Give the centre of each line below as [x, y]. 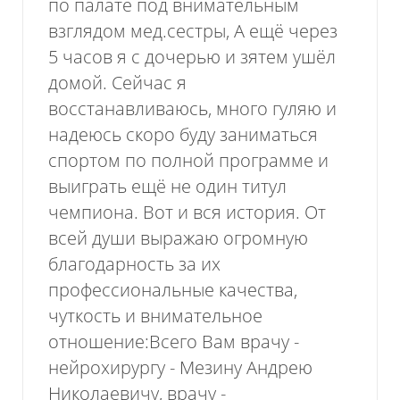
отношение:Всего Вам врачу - [174, 342]
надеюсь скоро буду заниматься [183, 135]
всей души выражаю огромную [179, 238]
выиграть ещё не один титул [168, 187]
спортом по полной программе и [189, 161]
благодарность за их [135, 264]
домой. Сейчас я [118, 83]
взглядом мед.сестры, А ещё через [193, 31]
